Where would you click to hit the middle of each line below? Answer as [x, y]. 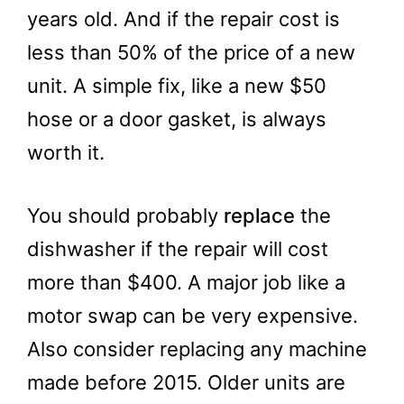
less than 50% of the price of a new [191, 52]
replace [259, 215]
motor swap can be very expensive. [193, 315]
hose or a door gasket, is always [177, 119]
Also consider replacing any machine [197, 349]
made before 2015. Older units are [186, 382]
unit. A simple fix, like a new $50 [177, 85]
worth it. [66, 152]
